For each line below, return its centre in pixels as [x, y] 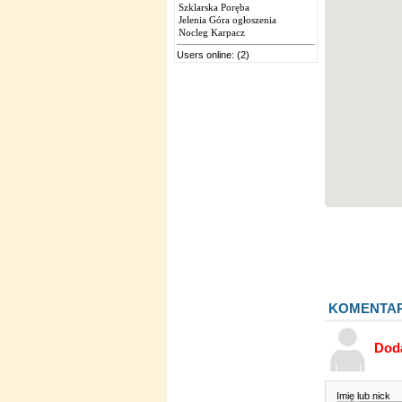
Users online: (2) [213, 55]
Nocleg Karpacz [211, 32]
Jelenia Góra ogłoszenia [227, 20]
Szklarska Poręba [214, 7]
